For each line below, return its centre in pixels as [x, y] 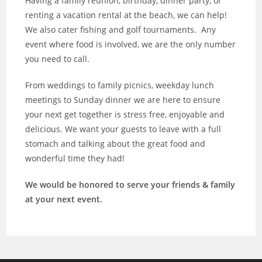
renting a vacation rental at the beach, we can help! [127, 15]
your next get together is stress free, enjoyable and [125, 114]
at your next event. [64, 199]
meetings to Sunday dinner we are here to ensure [123, 99]
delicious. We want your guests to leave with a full [123, 129]
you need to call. [58, 58]
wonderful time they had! [75, 158]
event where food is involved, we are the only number [131, 44]
